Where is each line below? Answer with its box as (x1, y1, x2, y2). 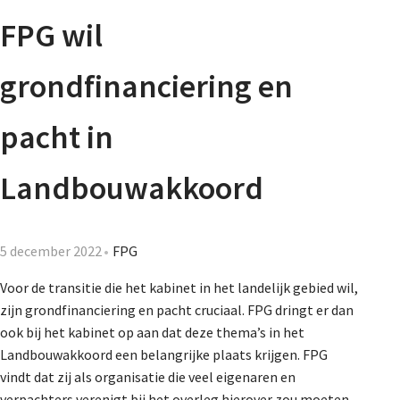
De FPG (254, 106, 297, 125)
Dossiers (254, 331, 307, 350)
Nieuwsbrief (232, 25, 300, 42)
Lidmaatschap (254, 181, 346, 200)
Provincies (254, 256, 320, 275)
